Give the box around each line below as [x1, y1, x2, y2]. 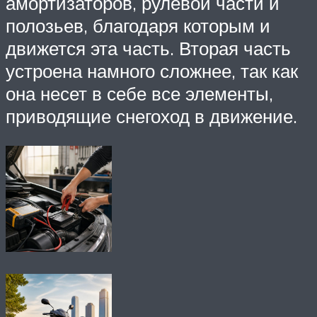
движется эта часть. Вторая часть [6, 36, 291, 59]
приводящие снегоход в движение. [6, 104, 297, 127]
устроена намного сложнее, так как [6, 59, 298, 82]
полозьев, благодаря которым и [6, 13, 270, 37]
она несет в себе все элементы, [6, 81, 273, 105]
